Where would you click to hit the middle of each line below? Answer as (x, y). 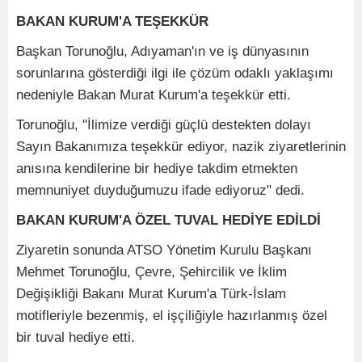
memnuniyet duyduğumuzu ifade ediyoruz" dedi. (160, 191)
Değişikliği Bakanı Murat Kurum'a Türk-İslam (151, 294)
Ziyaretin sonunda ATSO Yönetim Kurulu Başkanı (164, 250)
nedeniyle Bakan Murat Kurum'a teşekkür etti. (154, 95)
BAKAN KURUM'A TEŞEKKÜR (112, 22)
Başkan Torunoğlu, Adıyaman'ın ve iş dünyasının (162, 52)
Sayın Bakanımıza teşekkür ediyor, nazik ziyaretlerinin (181, 147)
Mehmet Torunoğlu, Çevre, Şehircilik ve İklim (152, 272)
